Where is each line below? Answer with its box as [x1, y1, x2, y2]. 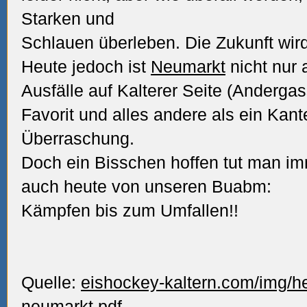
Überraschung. [21, 129, 134, 148]
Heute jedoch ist [21, 57, 151, 76]
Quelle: [21, 273, 81, 292]
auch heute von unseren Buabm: [21, 177, 271, 196]
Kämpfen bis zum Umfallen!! [21, 201, 238, 220]
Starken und [21, 9, 114, 28]
